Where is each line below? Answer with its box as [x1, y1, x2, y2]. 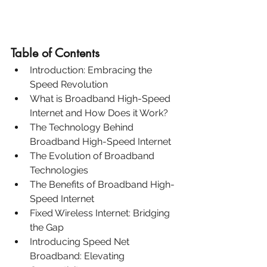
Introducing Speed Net [30, 235, 132, 247]
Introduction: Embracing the [30, 64, 154, 76]
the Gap [30, 221, 64, 233]
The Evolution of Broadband [30, 150, 157, 162]
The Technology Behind [30, 121, 136, 133]
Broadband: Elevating [30, 250, 127, 262]
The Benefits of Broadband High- [30, 178, 175, 190]
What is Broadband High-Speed [30, 92, 173, 104]
